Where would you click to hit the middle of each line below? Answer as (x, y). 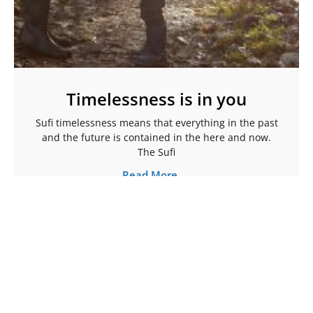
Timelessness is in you (156, 99)
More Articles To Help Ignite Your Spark (147, 285)
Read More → (156, 174)
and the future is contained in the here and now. (156, 137)
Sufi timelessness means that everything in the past (156, 122)
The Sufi (156, 152)
